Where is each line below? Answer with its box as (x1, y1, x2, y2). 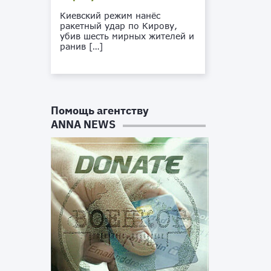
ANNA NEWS (51, 117, 116, 131)
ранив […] (60, 41, 103, 51)
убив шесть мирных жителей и (60, 31, 195, 41)
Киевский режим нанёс (60, 10, 161, 21)
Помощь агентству (51, 103, 149, 117)
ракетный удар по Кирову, (60, 21, 178, 31)
